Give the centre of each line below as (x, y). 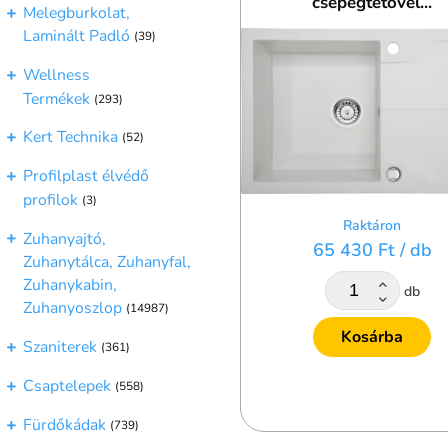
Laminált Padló (76, 36)
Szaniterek (60, 347)
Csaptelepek (67, 385)
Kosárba (372, 337)
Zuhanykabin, (70, 284)
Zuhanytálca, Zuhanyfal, (107, 261)
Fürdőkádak (64, 424)
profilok (50, 199)
